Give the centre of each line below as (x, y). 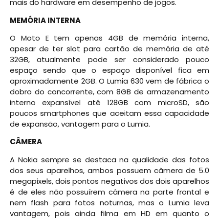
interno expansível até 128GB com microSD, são (109, 102)
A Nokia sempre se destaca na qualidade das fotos (109, 159)
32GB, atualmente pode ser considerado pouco (109, 59)
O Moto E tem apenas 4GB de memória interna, (109, 38)
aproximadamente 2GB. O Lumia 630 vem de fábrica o (109, 81)
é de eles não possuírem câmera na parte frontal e (109, 192)
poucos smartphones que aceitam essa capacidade (109, 113)
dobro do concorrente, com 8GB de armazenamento (109, 91)
